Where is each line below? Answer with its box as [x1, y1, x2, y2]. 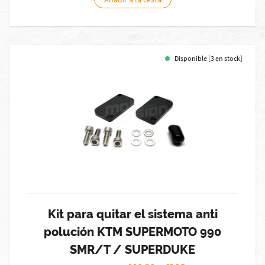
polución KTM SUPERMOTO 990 [44, 225, 221, 239]
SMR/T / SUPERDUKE [70, 243, 195, 257]
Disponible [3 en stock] [174, 54, 243, 63]
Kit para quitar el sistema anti [47, 207, 218, 221]
